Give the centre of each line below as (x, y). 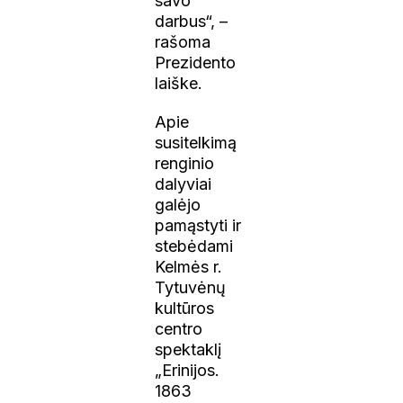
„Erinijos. (188, 370)
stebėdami (194, 246)
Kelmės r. (189, 266)
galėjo (178, 204)
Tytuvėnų (191, 287)
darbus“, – (192, 21)
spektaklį (188, 349)
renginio (185, 163)
